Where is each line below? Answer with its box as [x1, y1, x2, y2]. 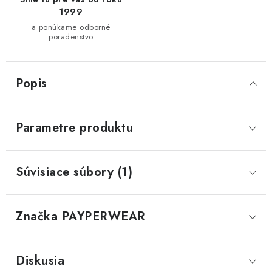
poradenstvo [49, 30, 93, 42]
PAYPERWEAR [58, 207, 146, 225]
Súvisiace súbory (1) [16, 163, 132, 181]
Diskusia [16, 251, 64, 270]
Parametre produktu [16, 118, 133, 137]
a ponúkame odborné [31, 21, 111, 33]
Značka [16, 207, 58, 225]
